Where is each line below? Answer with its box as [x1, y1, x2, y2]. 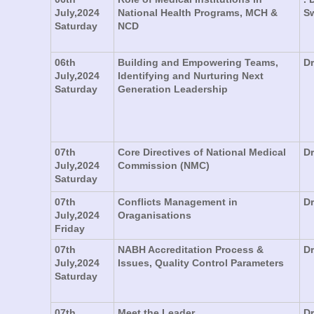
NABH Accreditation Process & [118, 243, 264, 255]
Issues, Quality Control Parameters [118, 257, 284, 268]
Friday [55, 222, 85, 234]
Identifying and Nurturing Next [118, 69, 264, 81]
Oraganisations [118, 209, 191, 221]
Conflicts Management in [118, 196, 238, 207]
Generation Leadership [118, 83, 228, 95]
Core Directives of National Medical [118, 146, 286, 158]
